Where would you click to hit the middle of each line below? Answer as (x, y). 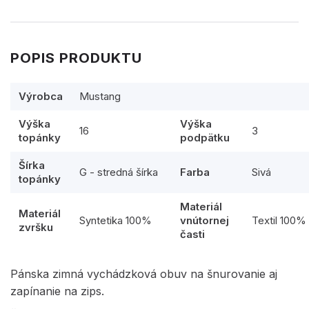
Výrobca (41, 96)
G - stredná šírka (119, 172)
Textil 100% (279, 220)
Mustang (100, 96)
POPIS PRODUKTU (76, 58)
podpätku (205, 137)
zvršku (36, 227)
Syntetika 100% (116, 220)
